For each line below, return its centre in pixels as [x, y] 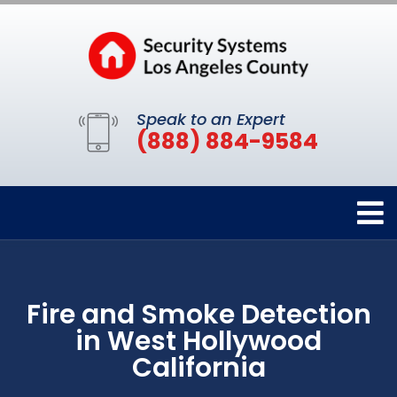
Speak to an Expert [211, 119]
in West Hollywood [198, 341]
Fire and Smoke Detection [198, 314]
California [198, 367]
